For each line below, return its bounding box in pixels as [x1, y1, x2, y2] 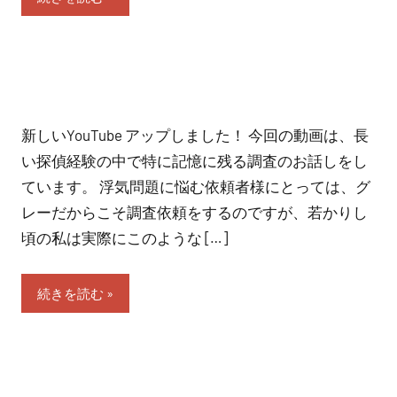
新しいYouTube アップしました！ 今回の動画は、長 [21, 126, 369, 144]
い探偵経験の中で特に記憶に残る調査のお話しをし [21, 152, 368, 169]
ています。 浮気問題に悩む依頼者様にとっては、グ [21, 177, 370, 195]
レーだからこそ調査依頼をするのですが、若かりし [21, 203, 368, 221]
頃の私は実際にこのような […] [21, 229, 228, 246]
